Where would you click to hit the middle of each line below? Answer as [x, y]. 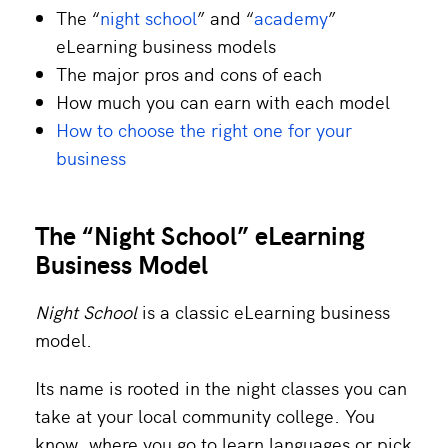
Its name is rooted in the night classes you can [221, 388]
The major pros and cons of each [189, 74]
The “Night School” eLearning [200, 235]
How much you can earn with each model [223, 102]
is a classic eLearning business [263, 312]
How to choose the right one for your [204, 130]
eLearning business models [166, 46]
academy [291, 18]
